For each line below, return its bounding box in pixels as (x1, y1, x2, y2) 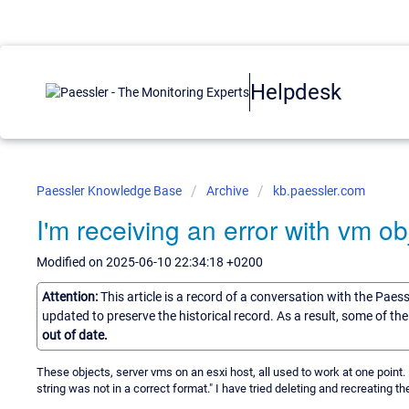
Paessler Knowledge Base (37, 184, 184, 198)
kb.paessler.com (273, 184, 365, 198)
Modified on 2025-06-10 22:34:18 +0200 (37, 255, 263, 269)
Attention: (42, 288, 100, 304)
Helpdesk (250, 79, 341, 105)
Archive (206, 184, 248, 198)
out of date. (42, 327, 108, 342)
